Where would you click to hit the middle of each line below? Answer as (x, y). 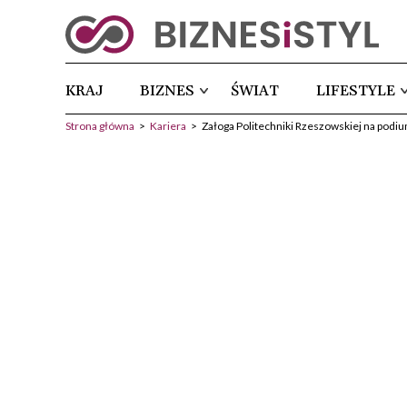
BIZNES (168, 91)
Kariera (168, 126)
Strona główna (100, 126)
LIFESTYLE (355, 91)
